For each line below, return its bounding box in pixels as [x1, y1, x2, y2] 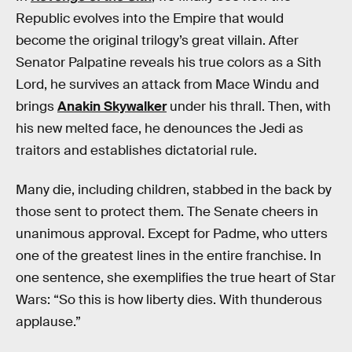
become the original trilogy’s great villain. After [16, 32, 299, 49]
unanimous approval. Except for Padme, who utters [16, 225, 328, 242]
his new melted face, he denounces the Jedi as [16, 120, 303, 137]
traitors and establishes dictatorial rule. [16, 142, 257, 159]
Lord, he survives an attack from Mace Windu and [16, 76, 319, 93]
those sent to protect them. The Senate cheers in [16, 203, 318, 220]
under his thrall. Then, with [167, 98, 331, 115]
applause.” [16, 313, 81, 330]
